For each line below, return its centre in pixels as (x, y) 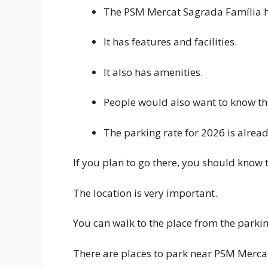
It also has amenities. (153, 72)
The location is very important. (145, 193)
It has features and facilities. (170, 42)
